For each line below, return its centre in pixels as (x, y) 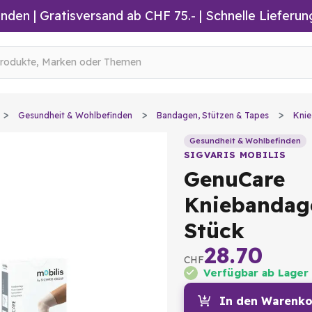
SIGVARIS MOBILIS (235, 155)
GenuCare (234, 179)
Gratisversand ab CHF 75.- (118, 16)
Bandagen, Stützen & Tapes (213, 115)
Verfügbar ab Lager (256, 273)
